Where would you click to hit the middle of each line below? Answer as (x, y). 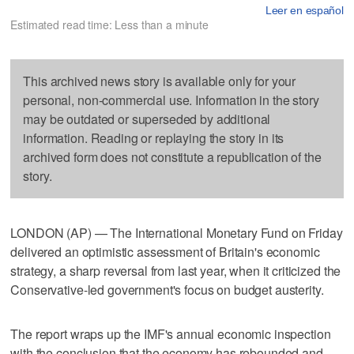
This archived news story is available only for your (160, 81)
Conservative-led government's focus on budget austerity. (167, 289)
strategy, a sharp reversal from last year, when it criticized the (176, 270)
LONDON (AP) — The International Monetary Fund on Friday (177, 232)
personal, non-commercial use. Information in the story (171, 100)
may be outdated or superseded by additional (147, 119)
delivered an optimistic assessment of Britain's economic (165, 251)
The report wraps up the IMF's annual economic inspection (171, 333)
